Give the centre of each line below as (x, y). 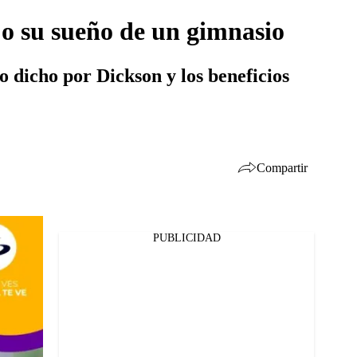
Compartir (282, 167)
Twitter (58, 268)
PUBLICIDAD (186, 238)
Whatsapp (65, 288)
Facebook (64, 247)
